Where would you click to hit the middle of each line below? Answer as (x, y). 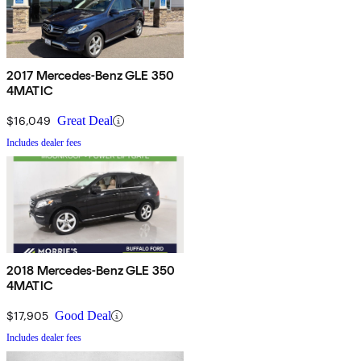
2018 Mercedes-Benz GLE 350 (91, 271)
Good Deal (83, 316)
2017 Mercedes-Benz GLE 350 (91, 76)
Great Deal (85, 121)
